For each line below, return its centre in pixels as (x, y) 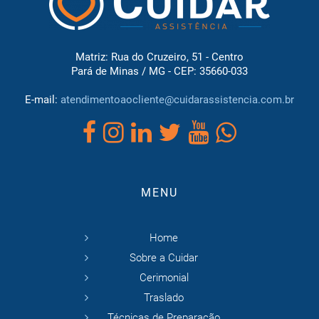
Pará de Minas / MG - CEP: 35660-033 (159, 72)
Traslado (164, 298)
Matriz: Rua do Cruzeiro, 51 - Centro (159, 57)
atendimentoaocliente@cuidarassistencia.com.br (177, 100)
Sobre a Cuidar (164, 258)
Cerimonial (164, 278)
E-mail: (43, 100)
